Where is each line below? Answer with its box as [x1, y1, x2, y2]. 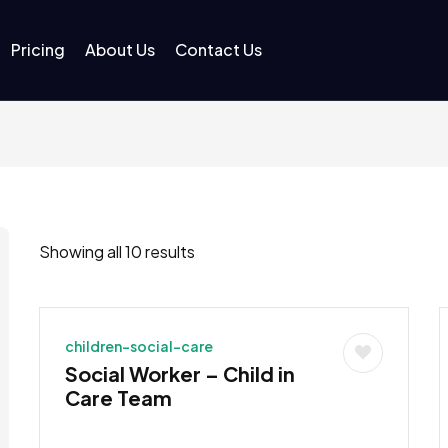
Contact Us [174, 38, 262, 60]
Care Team [64, 384, 172, 410]
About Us [84, 38, 155, 60]
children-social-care [64, 336, 213, 355]
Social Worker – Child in [64, 360, 295, 386]
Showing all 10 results [38, 240, 195, 262]
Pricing [10, 38, 65, 60]
